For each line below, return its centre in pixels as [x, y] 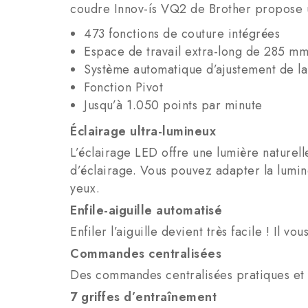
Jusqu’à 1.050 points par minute [173, 106]
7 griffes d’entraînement [143, 297]
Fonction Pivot [123, 88]
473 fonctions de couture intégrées [182, 34]
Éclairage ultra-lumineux [143, 132]
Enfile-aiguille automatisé [146, 211]
